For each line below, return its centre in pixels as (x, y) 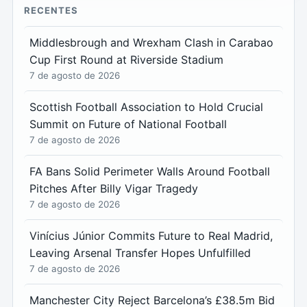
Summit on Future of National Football (128, 124)
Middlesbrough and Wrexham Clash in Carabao (151, 42)
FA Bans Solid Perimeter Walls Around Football (150, 171)
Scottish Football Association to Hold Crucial (146, 107)
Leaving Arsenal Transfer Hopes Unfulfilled (140, 253)
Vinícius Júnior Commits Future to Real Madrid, (151, 235)
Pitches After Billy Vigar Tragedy (114, 188)
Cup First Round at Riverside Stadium (126, 59)
